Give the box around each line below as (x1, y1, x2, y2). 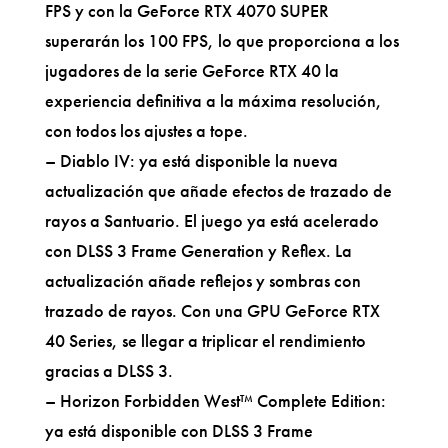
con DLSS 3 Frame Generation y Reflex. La (44, 238, 352, 262)
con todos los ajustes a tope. (44, 118, 248, 142)
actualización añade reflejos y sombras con (44, 268, 361, 292)
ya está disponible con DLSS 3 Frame (44, 418, 313, 442)
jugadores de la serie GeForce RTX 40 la (44, 58, 339, 82)
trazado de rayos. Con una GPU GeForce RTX (44, 298, 380, 322)
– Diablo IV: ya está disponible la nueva (44, 148, 338, 172)
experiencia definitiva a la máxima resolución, (44, 88, 382, 112)
